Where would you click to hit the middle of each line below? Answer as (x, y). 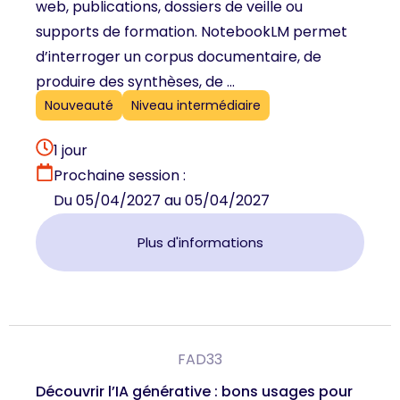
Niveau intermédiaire (196, 105)
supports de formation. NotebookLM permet (192, 32)
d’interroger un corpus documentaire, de (179, 57)
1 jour (71, 150)
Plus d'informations (200, 242)
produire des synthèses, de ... (135, 82)
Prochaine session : (120, 175)
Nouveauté (79, 105)
